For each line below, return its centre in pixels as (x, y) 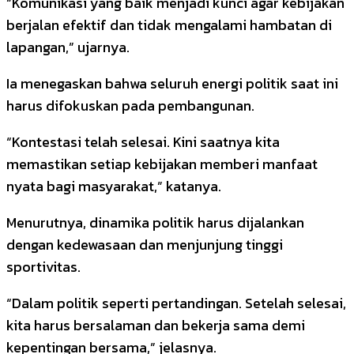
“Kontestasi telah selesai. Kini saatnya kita (143, 141)
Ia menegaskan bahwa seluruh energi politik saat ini (172, 83)
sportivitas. (43, 266)
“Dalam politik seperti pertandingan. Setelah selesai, (176, 303)
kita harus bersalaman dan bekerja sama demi (156, 325)
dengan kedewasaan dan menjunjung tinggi (145, 244)
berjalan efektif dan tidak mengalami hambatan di (169, 24)
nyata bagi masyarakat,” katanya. (114, 186)
